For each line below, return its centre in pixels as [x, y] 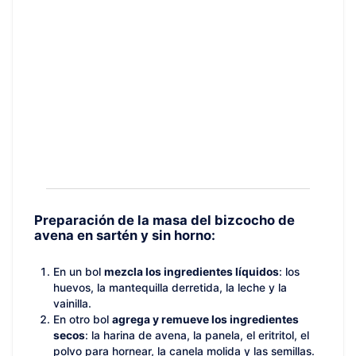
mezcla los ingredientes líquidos [192, 272]
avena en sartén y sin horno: [125, 235]
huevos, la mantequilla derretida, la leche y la [170, 288]
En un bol [79, 272]
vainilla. [72, 304]
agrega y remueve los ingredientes [205, 319]
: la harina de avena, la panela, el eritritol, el [197, 335]
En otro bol [83, 319]
